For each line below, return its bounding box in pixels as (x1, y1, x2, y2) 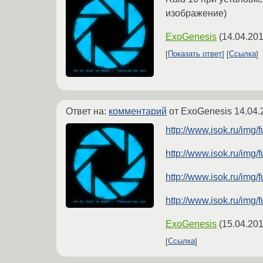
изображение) (166, 8, 227, 18)
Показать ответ (168, 49, 222, 59)
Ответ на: (66, 106, 109, 116)
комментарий (109, 106, 167, 116)
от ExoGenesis (167, 106, 234, 116)
